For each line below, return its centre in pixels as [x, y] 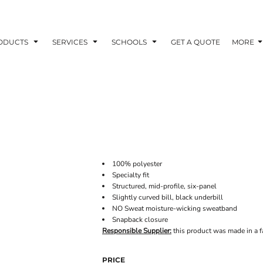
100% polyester [137, 164]
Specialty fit [131, 175]
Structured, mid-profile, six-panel [164, 186]
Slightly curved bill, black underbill [168, 197]
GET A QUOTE [195, 42]
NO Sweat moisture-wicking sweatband [176, 208]
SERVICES [71, 42]
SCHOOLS [130, 42]
